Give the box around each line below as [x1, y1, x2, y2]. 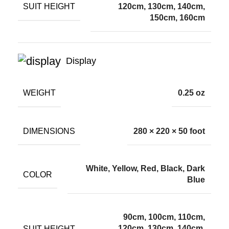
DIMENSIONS [23, 126, 75, 135]
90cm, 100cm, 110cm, [123, 213, 205, 222]
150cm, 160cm [150, 13, 205, 22]
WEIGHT [23, 88, 56, 97]
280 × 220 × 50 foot [133, 126, 205, 135]
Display [66, 55, 96, 66]
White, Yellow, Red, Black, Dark [86, 164, 205, 173]
